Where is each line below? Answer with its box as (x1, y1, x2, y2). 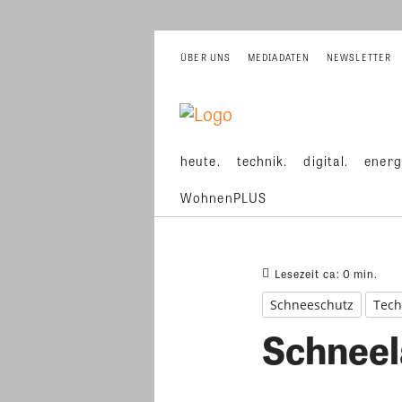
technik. (236, 226, 288, 244)
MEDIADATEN (247, 126, 310, 138)
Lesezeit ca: (275, 339, 343, 356)
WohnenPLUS (180, 263, 267, 281)
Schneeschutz (270, 370, 354, 388)
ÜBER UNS (180, 126, 232, 138)
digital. (303, 226, 349, 244)
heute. (180, 226, 221, 244)
